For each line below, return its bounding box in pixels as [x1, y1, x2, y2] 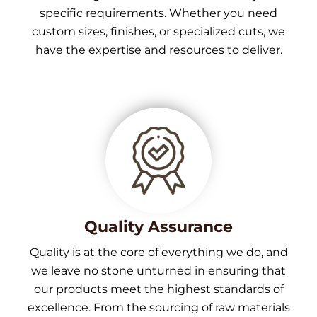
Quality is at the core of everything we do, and [29, 246, 288, 260]
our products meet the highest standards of [33, 282, 284, 296]
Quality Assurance [84, 217, 233, 237]
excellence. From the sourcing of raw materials [27, 301, 290, 315]
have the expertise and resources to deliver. [35, 43, 282, 57]
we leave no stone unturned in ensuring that [31, 264, 286, 278]
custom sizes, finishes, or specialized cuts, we [32, 25, 285, 39]
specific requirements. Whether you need [40, 6, 277, 21]
